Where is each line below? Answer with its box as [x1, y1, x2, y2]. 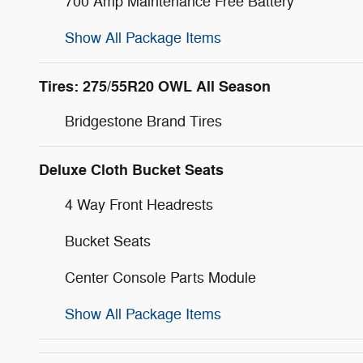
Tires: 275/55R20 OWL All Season [39, 77, 271, 97]
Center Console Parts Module [65, 269, 256, 288]
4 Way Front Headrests [65, 196, 213, 215]
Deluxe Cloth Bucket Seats [39, 160, 224, 181]
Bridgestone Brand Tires [65, 113, 222, 131]
